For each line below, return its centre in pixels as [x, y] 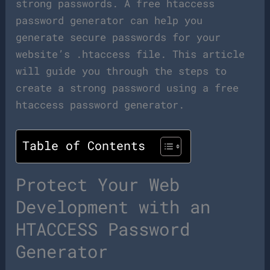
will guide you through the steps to [121, 71]
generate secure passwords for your [118, 37]
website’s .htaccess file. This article [130, 54]
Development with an [113, 207]
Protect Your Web [98, 185]
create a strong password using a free [127, 88]
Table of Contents [84, 146]
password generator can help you [109, 20]
